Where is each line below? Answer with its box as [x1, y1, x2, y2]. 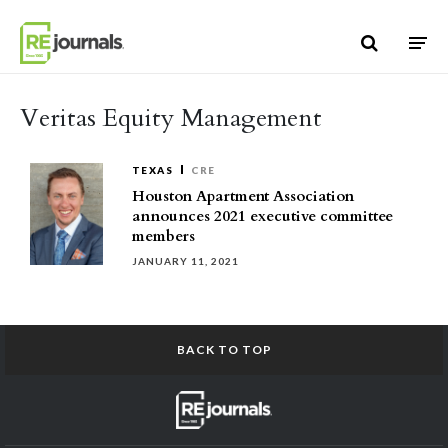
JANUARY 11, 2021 [132, 255, 239, 267]
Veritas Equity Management [20, 101, 322, 135]
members [132, 226, 195, 246]
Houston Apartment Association [132, 186, 354, 206]
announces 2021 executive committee [132, 206, 393, 226]
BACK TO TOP [176, 342, 272, 357]
